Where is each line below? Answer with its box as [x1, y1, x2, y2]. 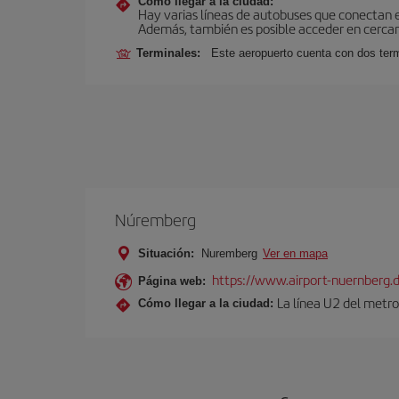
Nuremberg [198, 247, 261, 260]
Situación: [138, 247, 194, 260]
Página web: [138, 274, 206, 288]
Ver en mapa [263, 247, 328, 260]
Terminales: [136, 46, 208, 60]
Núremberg [115, 208, 196, 232]
